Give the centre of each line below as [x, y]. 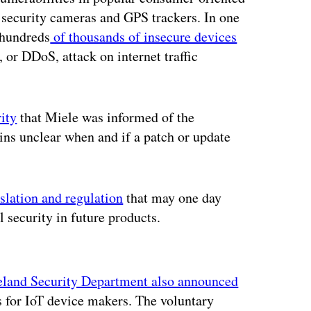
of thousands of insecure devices [144, 37]
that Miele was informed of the [106, 117]
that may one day [173, 198]
